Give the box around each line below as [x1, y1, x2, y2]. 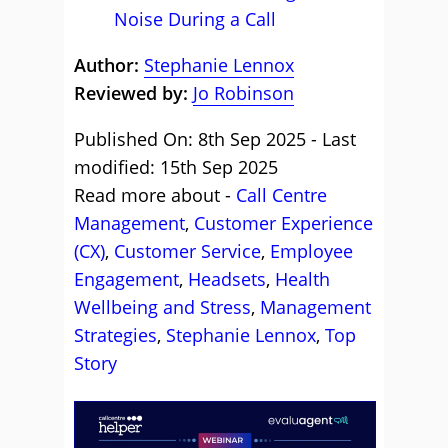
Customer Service [114, 239, 261, 263]
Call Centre [236, 183, 327, 207]
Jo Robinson [193, 81, 294, 105]
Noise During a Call [114, 7, 276, 31]
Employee [270, 239, 353, 263]
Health [275, 267, 330, 291]
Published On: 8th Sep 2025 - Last [74, 127, 356, 151]
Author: [74, 53, 144, 77]
